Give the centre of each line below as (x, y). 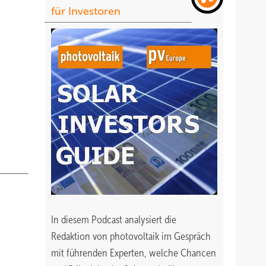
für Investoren (86, 11)
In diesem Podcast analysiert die (114, 220)
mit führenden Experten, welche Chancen (134, 253)
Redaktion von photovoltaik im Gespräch (131, 236)
